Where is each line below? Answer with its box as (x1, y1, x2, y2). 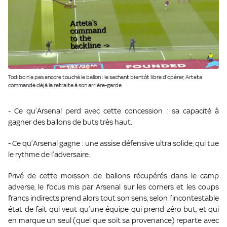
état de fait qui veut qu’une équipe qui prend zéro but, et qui (8, 205, 219, 214)
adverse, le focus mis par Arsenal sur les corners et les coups (8, 182, 219, 192)
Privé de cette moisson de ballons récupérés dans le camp (8, 171, 219, 180)
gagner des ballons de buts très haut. (8, 118, 132, 127)
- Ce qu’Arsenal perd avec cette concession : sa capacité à (8, 106, 219, 116)
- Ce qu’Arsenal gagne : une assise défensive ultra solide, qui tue (8, 139, 219, 148)
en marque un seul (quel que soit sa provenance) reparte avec (8, 216, 219, 225)
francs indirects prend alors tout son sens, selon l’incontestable (8, 194, 219, 203)
